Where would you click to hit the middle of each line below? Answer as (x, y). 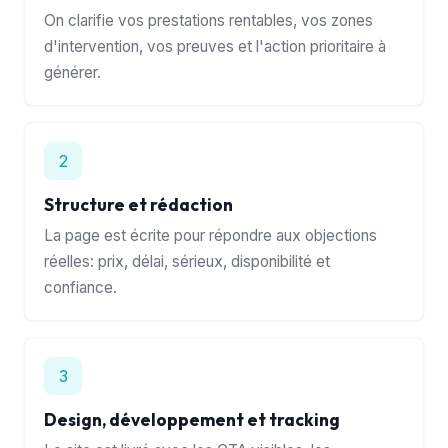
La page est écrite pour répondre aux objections (211, 235)
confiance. (81, 287)
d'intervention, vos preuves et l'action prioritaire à (215, 46)
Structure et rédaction (139, 204)
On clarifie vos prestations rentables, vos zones (209, 20)
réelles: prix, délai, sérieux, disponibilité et (187, 261)
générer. (73, 72)
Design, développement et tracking (192, 419)
